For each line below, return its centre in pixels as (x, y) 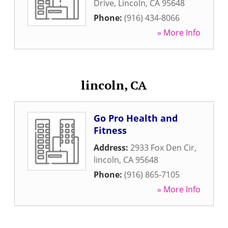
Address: (112, 148)
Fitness (110, 130)
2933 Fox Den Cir (162, 148)
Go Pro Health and (136, 118)
